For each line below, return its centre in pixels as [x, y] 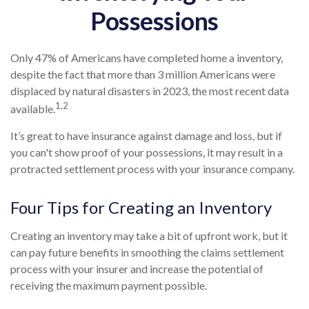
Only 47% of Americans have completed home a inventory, [147, 58]
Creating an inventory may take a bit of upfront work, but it [149, 236]
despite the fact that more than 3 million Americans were [143, 74]
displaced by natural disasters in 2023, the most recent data [150, 91]
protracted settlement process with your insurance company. [152, 169]
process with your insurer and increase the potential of [137, 269]
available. [33, 109]
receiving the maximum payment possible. [109, 286]
